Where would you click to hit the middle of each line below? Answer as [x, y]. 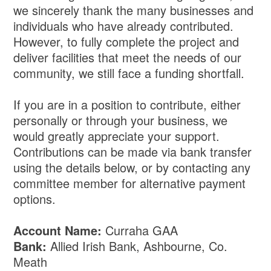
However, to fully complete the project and [126, 42]
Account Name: [58, 230]
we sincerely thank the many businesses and [134, 10]
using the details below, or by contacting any [132, 168]
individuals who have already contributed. [124, 26]
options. [35, 199]
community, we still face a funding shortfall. [129, 73]
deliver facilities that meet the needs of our [128, 57]
